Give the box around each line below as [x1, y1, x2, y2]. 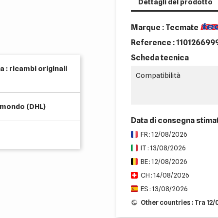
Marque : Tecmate [131, 23, 199, 32]
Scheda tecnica [131, 53, 189, 62]
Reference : [131, 38, 176, 47]
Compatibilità [136, 71, 181, 80]
